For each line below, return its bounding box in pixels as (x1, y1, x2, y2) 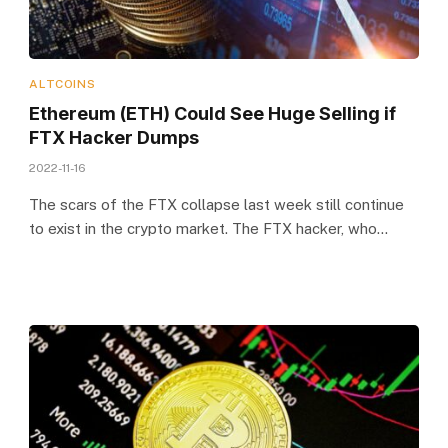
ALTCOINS (29, 76, 96, 91)
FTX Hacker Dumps (29, 126, 200, 148)
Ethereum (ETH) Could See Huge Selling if (29, 102, 397, 124)
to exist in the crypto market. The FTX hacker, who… (29, 219, 389, 237)
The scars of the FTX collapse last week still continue (29, 195, 405, 213)
